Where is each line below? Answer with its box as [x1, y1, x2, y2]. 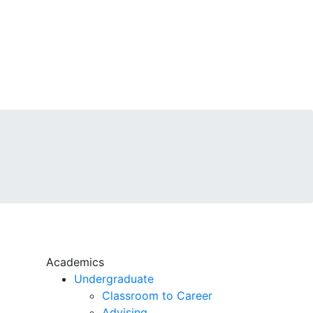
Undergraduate [74, 272, 154, 286]
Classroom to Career [102, 289, 212, 303]
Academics [46, 255, 104, 269]
